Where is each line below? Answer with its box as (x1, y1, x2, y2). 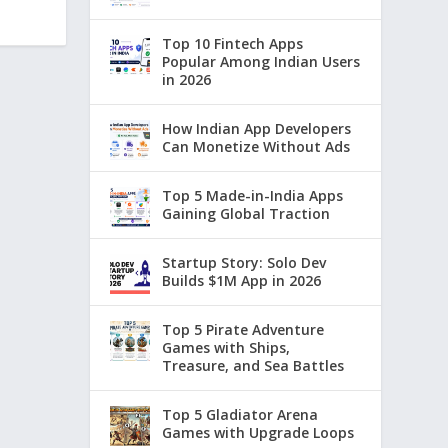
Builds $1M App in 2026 (162, 271, 322, 291)
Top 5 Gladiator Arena (162, 405, 319, 425)
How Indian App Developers (162, 119, 352, 139)
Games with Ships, (162, 338, 291, 358)
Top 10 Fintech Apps (162, 34, 304, 54)
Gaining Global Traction (162, 204, 331, 224)
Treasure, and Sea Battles (162, 356, 345, 376)
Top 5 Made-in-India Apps (162, 186, 344, 206)
